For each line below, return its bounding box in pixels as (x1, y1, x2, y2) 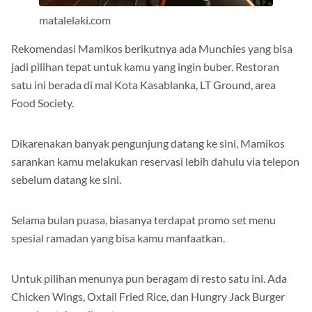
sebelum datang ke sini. (11, 172, 121, 186)
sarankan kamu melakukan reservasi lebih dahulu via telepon (11, 154, 299, 168)
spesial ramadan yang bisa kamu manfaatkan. (11, 231, 225, 244)
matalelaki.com (39, 13, 111, 26)
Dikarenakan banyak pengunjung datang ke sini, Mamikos (11, 136, 285, 150)
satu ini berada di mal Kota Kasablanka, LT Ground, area (11, 77, 276, 91)
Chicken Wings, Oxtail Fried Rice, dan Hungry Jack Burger (11, 289, 285, 303)
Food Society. (11, 95, 74, 109)
